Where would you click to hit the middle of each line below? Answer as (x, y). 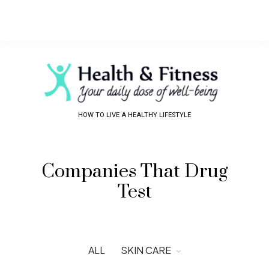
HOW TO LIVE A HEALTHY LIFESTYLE (134, 115)
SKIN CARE (146, 250)
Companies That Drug (134, 171)
